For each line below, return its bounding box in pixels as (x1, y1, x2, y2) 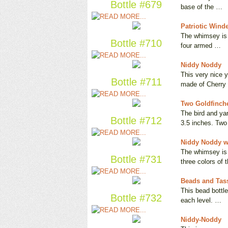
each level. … (181, 196, 221, 205)
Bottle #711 (110, 76, 162, 88)
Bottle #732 (110, 192, 162, 204)
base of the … (181, 3, 222, 11)
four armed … (181, 42, 221, 50)
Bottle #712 (110, 115, 162, 127)
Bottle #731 (110, 154, 162, 165)
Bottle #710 (110, 38, 162, 49)
